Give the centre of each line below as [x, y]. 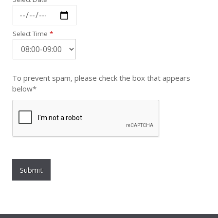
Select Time [31, 34]
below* [24, 89]
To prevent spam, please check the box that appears [101, 78]
